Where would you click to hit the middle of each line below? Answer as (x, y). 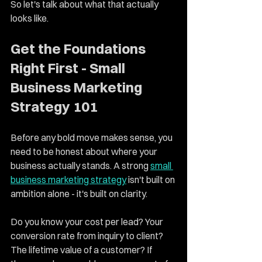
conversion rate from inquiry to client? (88, 236)
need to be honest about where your (85, 151)
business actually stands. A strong (80, 166)
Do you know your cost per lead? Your (88, 222)
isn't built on (151, 180)
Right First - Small (69, 68)
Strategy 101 (54, 106)
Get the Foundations (80, 49)
